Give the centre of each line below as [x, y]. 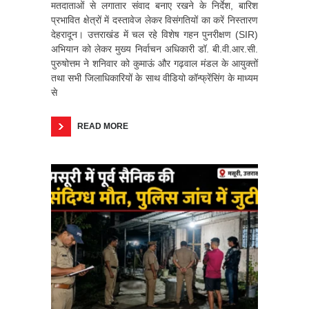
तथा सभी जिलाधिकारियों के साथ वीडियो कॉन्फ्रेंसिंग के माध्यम [154, 78]
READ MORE [103, 126]
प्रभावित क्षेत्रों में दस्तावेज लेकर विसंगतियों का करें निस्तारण [154, 20]
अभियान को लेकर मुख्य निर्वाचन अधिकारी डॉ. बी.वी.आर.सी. [154, 49]
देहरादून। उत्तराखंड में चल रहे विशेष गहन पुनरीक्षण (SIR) [154, 34]
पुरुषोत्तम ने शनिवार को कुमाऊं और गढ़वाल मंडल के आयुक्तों [154, 63]
